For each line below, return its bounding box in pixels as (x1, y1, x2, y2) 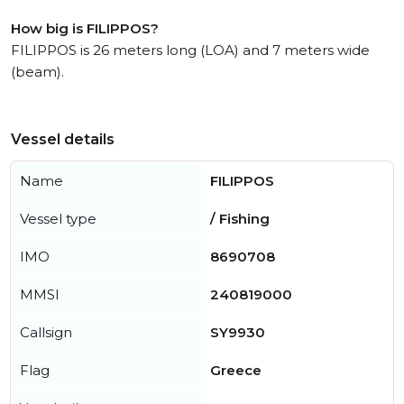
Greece (210, 362, 262, 380)
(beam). (11, 63, 64, 81)
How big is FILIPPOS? (11, 20, 159, 38)
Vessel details (11, 131, 115, 149)
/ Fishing (210, 210, 270, 228)
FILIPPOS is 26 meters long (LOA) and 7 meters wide (11, 41, 370, 60)
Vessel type (20, 210, 96, 228)
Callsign (20, 324, 72, 342)
